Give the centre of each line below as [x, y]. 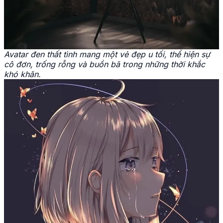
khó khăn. [22, 74]
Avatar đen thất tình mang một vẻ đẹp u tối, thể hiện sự [107, 54]
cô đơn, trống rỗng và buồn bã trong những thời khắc [105, 64]
